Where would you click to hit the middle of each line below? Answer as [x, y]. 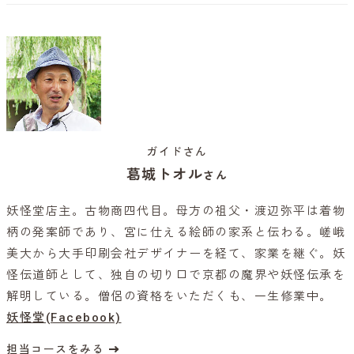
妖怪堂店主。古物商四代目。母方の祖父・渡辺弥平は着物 [176, 211]
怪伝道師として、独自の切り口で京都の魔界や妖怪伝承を [176, 275]
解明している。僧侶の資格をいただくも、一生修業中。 [169, 296]
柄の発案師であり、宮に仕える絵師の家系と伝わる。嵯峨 [176, 232]
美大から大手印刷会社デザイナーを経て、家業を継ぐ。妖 [176, 253]
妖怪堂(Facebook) [64, 317]
